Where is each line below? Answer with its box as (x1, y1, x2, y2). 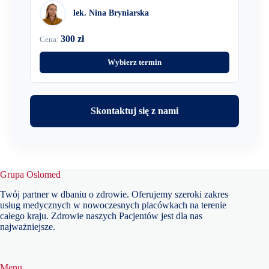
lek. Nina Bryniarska (73, 8, 149, 17)
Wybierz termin (107, 58, 162, 67)
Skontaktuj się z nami (91, 106, 178, 116)
